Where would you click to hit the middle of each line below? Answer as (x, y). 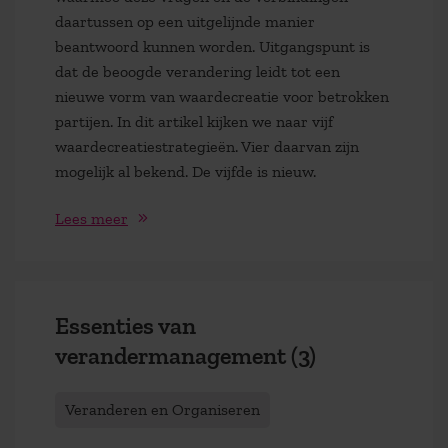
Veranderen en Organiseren (162, 410)
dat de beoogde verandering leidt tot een (197, 71)
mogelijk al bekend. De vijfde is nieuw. (185, 171)
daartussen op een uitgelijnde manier (185, 21)
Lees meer (91, 218)
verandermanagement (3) (185, 355)
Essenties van (125, 325)
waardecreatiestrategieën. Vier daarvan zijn (207, 146)
